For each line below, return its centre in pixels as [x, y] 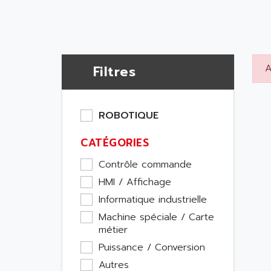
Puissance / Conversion [152, 247]
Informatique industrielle [153, 200]
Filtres [114, 72]
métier [113, 230]
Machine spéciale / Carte [156, 217]
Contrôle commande [145, 165]
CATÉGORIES [115, 143]
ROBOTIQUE [129, 116]
